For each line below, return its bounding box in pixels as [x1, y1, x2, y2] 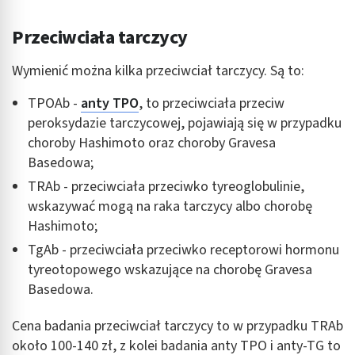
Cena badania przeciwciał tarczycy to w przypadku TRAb [12, 315, 343, 336]
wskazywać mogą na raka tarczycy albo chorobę [28, 196, 312, 216]
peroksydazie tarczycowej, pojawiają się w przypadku [28, 113, 342, 133]
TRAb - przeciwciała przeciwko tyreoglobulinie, [28, 176, 304, 197]
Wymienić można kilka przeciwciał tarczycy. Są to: [12, 60, 304, 81]
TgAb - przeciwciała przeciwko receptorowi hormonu [28, 239, 339, 260]
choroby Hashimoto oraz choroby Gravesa [28, 132, 276, 153]
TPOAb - [28, 93, 81, 113]
